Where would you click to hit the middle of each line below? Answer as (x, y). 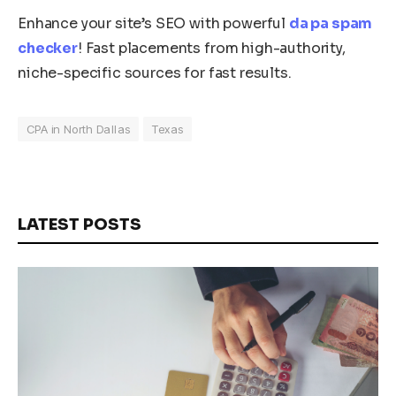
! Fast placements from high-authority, (211, 48)
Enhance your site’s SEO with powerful (153, 23)
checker (48, 48)
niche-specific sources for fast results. (155, 72)
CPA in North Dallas (79, 129)
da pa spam (331, 23)
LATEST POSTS (80, 224)
